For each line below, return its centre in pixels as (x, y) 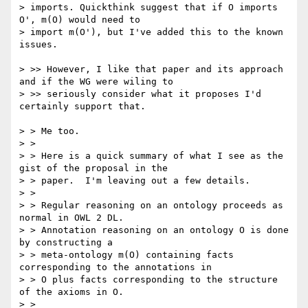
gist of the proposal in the (93, 168)
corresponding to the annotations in (115, 267)
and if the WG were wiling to (96, 82)
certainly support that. (82, 107)
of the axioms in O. (71, 292)
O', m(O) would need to (80, 20)
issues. (41, 45)
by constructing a (66, 243)
